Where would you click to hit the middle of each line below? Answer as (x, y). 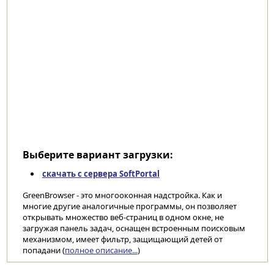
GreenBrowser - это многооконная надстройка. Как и (122, 195)
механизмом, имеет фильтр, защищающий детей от (122, 239)
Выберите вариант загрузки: (98, 155)
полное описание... (101, 250)
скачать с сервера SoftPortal (101, 174)
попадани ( (43, 250)
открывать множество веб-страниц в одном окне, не (123, 217)
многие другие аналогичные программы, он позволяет (129, 206)
